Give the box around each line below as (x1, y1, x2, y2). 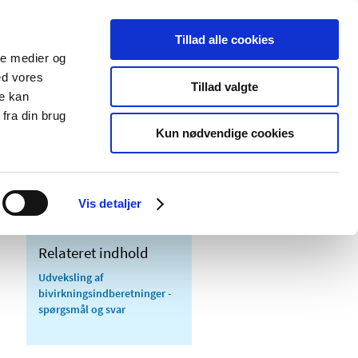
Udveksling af (38, 269, 103, 284)
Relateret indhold (38, 242, 149, 262)
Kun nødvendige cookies (155, 126, 294, 140)
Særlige (82, 104, 123, 121)
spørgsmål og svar (38, 301, 125, 316)
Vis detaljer (78, 197, 142, 210)
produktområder (82, 120, 170, 137)
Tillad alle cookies (175, 33, 274, 46)
